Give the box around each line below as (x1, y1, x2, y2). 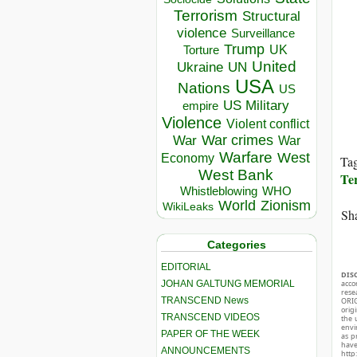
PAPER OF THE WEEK (161, 328, 260, 339)
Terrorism (173, 7, 237, 25)
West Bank (198, 167, 273, 184)
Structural (241, 8, 300, 25)
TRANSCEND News (161, 294, 249, 306)
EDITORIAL (161, 261, 211, 273)
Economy (161, 151, 214, 166)
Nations (178, 80, 230, 97)
